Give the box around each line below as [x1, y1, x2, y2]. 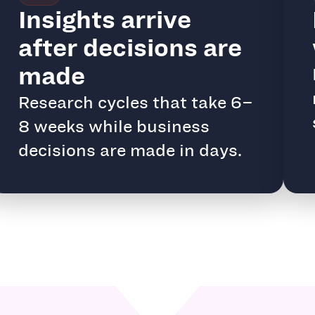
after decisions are [18, 29, 242, 65]
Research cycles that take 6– [18, 90, 253, 115]
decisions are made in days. [18, 138, 242, 162]
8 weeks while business [18, 114, 210, 139]
